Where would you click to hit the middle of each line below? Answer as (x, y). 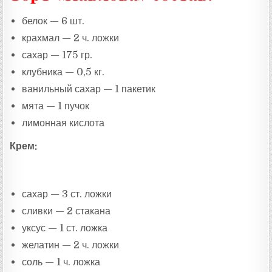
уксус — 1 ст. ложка (65, 228)
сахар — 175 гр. (57, 55)
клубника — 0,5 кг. (63, 72)
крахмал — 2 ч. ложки (71, 38)
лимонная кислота (63, 123)
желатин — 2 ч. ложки (71, 245)
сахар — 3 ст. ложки (67, 194)
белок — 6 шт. (53, 21)
